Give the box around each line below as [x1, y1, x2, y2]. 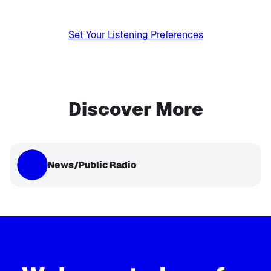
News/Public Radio [48, 159, 137, 171]
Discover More [68, 97, 203, 121]
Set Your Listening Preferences [68, 28, 203, 41]
